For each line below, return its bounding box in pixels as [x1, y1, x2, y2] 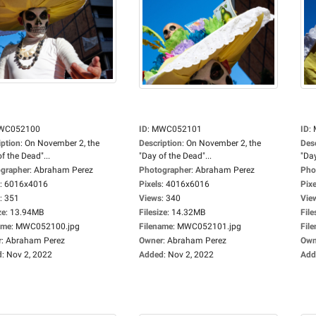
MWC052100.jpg [16, 221, 80, 231]
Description [139, 138, 182, 148]
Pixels [139, 179, 162, 189]
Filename [139, 221, 173, 231]
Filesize [139, 207, 167, 217]
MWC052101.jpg [177, 221, 241, 231]
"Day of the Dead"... [139, 151, 212, 161]
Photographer [139, 165, 191, 175]
